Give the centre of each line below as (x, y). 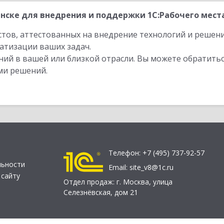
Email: (119, 167)
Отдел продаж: (90, 182)
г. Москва (133, 182)
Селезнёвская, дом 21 (101, 192)
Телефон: (125, 153)
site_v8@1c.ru (151, 167)
